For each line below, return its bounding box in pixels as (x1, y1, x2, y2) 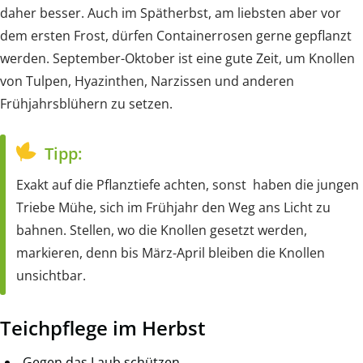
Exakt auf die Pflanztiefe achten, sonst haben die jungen (16, 175, 359, 194)
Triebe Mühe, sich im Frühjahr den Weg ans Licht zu (16, 198, 331, 216)
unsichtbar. (16, 266, 86, 284)
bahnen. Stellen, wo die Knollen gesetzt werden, (16, 220, 307, 239)
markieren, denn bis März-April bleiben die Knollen (16, 243, 325, 262)
